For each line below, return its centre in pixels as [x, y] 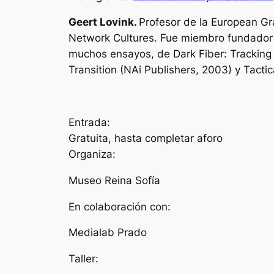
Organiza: [92, 154]
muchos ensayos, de [121, 54]
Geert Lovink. [104, 22]
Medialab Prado [108, 233]
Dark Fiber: [202, 54]
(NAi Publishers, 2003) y [182, 70]
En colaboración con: [120, 206]
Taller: [83, 259]
